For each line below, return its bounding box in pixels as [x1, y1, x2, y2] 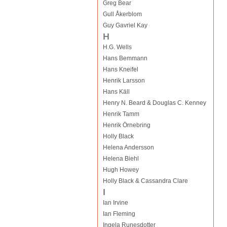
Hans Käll [102, 88, 130, 95]
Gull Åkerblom [102, 11, 142, 18]
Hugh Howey [102, 166, 139, 173]
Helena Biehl [102, 155, 139, 162]
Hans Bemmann [102, 55, 147, 62]
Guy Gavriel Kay [102, 22, 147, 29]
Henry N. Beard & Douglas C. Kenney [102, 99, 206, 106]
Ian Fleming [102, 210, 135, 217]
